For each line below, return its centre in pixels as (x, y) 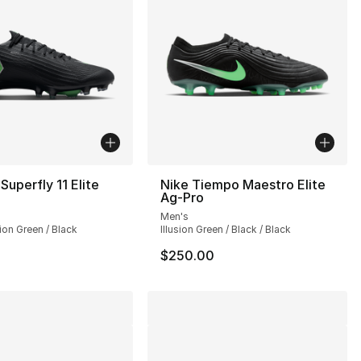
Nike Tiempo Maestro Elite (243, 184)
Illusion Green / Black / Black (226, 229)
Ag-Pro (183, 197)
